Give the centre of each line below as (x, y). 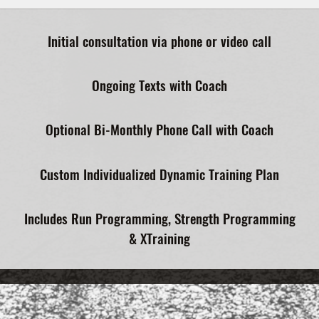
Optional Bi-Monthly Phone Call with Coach (159, 129)
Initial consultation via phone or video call (159, 41)
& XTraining (159, 237)
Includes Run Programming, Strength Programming (159, 218)
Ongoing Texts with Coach (159, 85)
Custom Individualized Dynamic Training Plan (159, 173)
